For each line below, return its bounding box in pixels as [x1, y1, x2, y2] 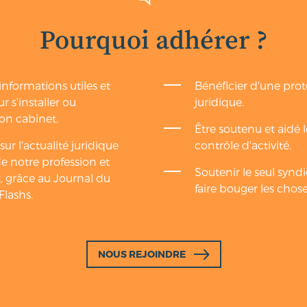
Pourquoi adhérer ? [39, 24, 268, 58]
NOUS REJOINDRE [97, 248, 186, 260]
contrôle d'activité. [195, 138, 291, 151]
